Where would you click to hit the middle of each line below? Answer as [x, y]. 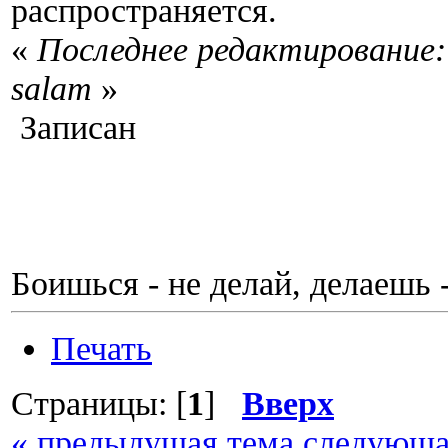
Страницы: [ [99, 403]
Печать [101, 348]
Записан [73, 127]
